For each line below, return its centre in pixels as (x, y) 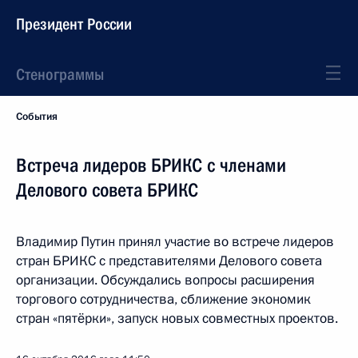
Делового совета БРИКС (107, 190)
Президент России (74, 24)
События (37, 117)
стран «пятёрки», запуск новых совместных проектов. (177, 318)
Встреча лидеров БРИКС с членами (151, 165)
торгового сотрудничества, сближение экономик (163, 299)
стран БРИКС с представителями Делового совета (169, 261)
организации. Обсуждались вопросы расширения (165, 280)
